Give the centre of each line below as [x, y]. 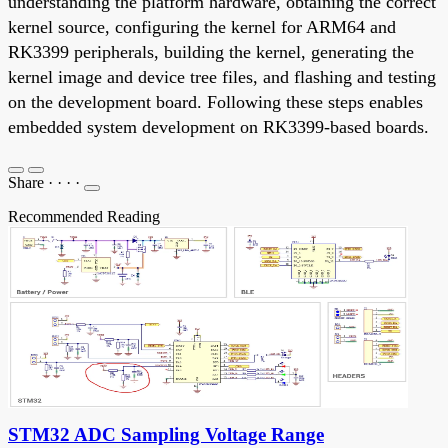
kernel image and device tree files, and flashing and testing [222, 76]
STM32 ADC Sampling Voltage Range [166, 434]
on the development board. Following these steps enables [215, 101]
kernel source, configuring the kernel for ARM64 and [202, 26]
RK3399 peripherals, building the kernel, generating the [211, 51]
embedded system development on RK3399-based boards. [218, 126]
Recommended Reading [84, 216]
